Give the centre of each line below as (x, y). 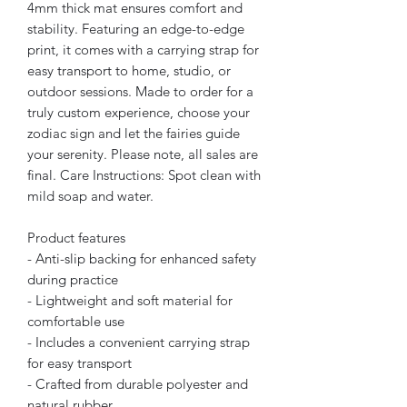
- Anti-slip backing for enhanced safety (142, 258)
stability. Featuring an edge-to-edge (136, 28)
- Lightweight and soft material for (130, 300)
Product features (76, 237)
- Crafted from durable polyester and (138, 383)
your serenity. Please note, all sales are (143, 154)
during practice (73, 279)
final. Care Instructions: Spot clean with (144, 174)
